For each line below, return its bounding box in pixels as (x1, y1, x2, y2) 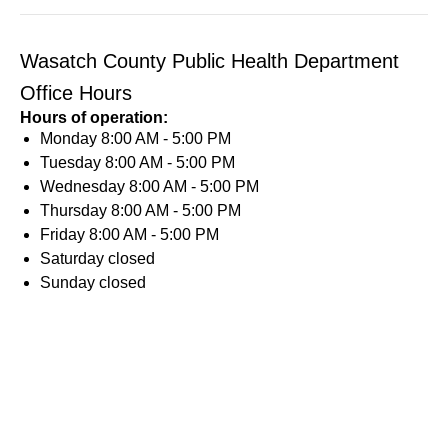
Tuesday (40, 154, 105, 171)
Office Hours (20, 82, 132, 104)
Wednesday (40, 178, 129, 195)
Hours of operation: (20, 109, 168, 126)
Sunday (40, 274, 99, 291)
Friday (40, 226, 89, 243)
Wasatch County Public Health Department (20, 50, 399, 72)
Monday (40, 130, 101, 147)
